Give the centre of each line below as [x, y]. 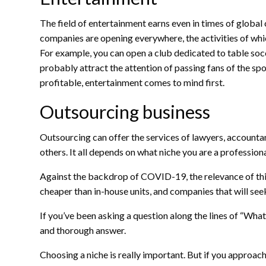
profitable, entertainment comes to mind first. [132, 83]
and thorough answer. [83, 230]
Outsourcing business [125, 112]
